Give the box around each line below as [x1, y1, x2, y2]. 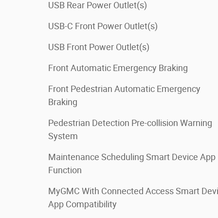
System [48, 130, 78, 141]
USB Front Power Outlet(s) [48, 41, 149, 52]
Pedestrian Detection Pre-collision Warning [48, 117, 212, 128]
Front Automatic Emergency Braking [48, 62, 188, 73]
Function [48, 164, 82, 175]
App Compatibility [48, 199, 117, 209]
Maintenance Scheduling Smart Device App [48, 151, 216, 162]
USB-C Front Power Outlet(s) [48, 20, 158, 31]
